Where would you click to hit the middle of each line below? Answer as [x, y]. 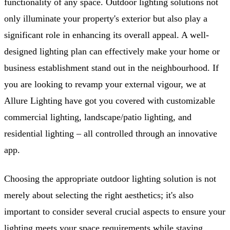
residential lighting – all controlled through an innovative [111, 134]
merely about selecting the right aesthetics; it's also [99, 195]
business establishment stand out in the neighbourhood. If [111, 68]
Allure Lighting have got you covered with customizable [110, 101]
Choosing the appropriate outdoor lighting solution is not [110, 179]
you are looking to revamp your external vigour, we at [105, 84]
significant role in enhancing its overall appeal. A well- [107, 35]
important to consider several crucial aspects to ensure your [115, 212]
